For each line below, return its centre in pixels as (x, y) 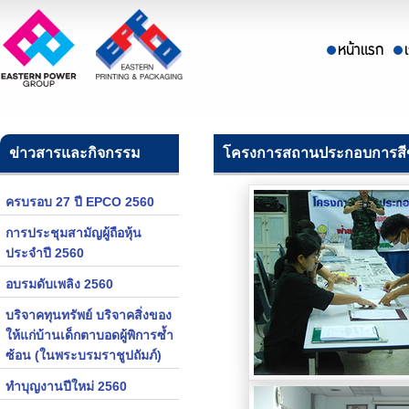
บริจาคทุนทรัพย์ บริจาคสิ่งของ (89, 315)
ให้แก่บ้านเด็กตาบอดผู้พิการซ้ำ (89, 335)
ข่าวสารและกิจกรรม (75, 153)
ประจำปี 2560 (45, 253)
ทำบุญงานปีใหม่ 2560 (66, 386)
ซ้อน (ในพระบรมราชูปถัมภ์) (84, 355)
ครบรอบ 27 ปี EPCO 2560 (80, 202)
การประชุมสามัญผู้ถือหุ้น (73, 233)
